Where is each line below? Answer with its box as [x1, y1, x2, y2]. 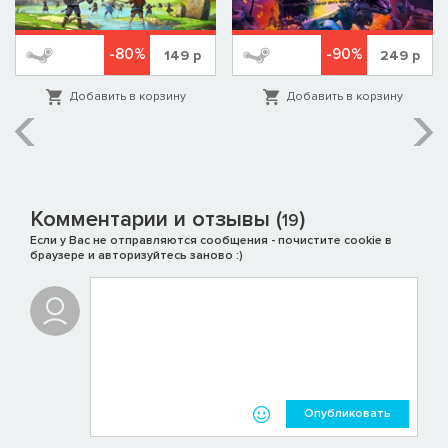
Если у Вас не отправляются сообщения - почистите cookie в [30, 233, 392, 249]
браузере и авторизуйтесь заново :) [30, 248, 243, 264]
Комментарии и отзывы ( [30, 206, 282, 234]
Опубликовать [304, 406, 391, 422]
